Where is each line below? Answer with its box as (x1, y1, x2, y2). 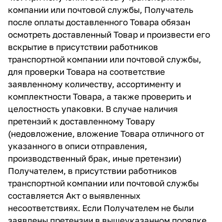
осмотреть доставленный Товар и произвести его (8, 29, 210, 40)
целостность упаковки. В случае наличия (8, 104, 178, 114)
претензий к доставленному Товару (8, 116, 155, 126)
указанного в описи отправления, (8, 141, 147, 151)
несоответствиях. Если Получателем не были (8, 203, 194, 213)
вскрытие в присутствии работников (8, 42, 158, 52)
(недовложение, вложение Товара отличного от (8, 128, 204, 139)
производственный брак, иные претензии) (8, 153, 181, 164)
